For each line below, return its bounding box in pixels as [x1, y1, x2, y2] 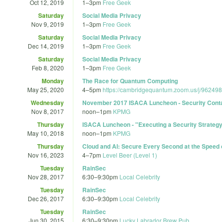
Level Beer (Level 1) [103, 150, 157, 159]
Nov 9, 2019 [31, 19, 64, 28]
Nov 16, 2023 [28, 150, 64, 159]
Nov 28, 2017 [28, 172, 64, 181]
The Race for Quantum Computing [82, 76, 178, 85]
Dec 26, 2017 [28, 194, 64, 203]
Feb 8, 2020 [32, 63, 64, 72]
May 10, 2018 [27, 128, 64, 137]
